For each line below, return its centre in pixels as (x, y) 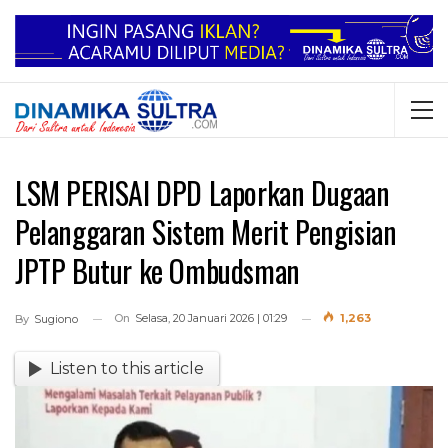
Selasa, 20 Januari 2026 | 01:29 (211, 318)
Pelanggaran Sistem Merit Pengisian (206, 232)
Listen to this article (127, 369)
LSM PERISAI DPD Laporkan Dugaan (202, 193)
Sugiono (56, 319)
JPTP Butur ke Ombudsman (157, 271)
